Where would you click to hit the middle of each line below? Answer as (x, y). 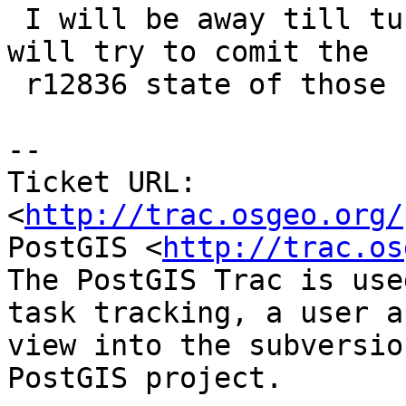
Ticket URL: (102, 183)
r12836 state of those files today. (16, 85)
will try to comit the (188, 52)
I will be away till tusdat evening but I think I (16, 19)
